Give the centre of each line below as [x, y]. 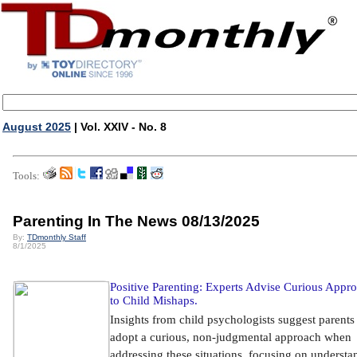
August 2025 [37, 127]
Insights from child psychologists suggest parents [232, 320]
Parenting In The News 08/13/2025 [136, 221]
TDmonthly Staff [57, 237]
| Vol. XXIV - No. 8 [119, 127]
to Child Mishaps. [154, 300]
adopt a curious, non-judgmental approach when [231, 337]
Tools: [26, 176]
